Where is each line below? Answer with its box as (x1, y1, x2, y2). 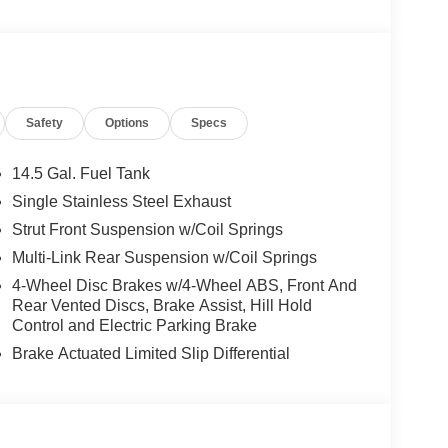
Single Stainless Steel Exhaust (11, 193, 231, 211)
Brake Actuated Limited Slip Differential (11, 345, 290, 363)
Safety (26, 116, 64, 131)
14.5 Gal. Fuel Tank (11, 165, 150, 183)
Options (105, 116, 150, 131)
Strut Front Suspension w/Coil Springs (11, 221, 283, 239)
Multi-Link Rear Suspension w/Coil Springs (11, 249, 317, 267)
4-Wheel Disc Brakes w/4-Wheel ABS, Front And (11, 277, 357, 295)
